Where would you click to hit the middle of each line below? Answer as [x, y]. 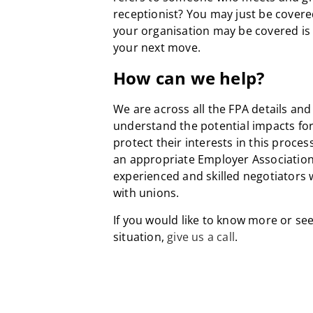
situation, [140, 236]
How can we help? [189, 78]
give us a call [201, 236]
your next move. [157, 47]
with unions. [146, 192]
